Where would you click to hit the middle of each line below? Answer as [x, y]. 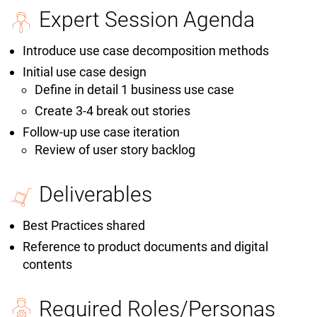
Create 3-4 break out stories [113, 111]
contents [47, 265]
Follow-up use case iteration [101, 132]
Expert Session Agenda [147, 20]
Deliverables [96, 195]
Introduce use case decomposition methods [146, 51]
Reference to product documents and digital [145, 247]
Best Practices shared [84, 226]
